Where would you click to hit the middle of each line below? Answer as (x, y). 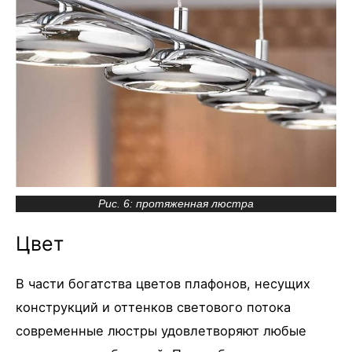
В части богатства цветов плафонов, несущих (163, 284)
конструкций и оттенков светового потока (153, 308)
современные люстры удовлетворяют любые (161, 331)
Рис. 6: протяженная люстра (176, 203)
